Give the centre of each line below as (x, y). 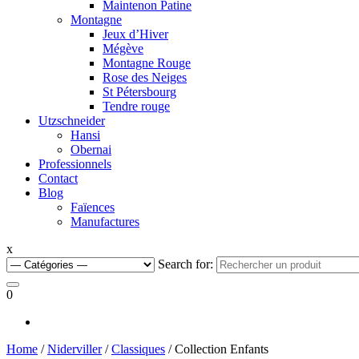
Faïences (93, 207)
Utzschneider (72, 120)
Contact (58, 178)
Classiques (138, 349)
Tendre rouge (136, 106)
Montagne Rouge (147, 63)
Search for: (186, 264)
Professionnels (75, 163)
